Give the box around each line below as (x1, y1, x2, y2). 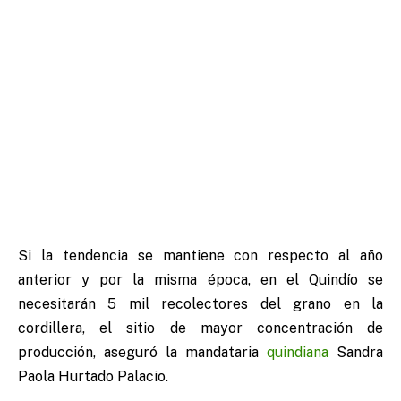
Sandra (328, 344, 383, 362)
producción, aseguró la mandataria (18, 344, 267, 362)
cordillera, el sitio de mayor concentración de (18, 320, 383, 337)
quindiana (267, 344, 328, 362)
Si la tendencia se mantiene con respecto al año (18, 247, 383, 265)
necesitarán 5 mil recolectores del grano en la (18, 295, 383, 313)
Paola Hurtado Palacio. (18, 368, 168, 386)
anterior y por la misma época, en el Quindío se (18, 271, 383, 289)
